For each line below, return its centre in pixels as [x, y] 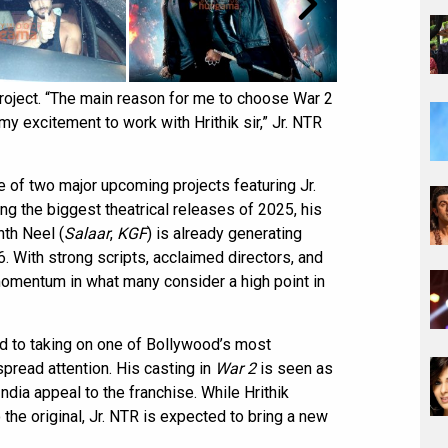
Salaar [87, 234]
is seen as [294, 369]
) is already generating [224, 234]
